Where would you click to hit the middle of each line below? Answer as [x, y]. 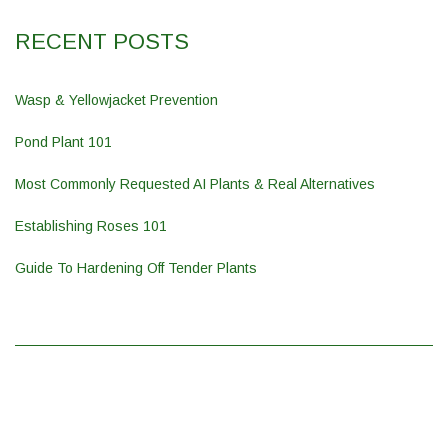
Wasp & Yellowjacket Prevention [116, 99]
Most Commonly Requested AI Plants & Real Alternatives [195, 183]
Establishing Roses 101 [91, 225]
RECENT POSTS [102, 41]
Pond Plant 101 [63, 141]
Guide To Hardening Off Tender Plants [136, 267]
